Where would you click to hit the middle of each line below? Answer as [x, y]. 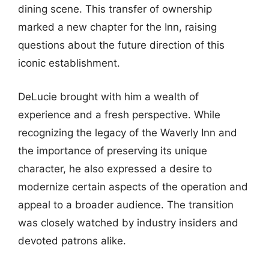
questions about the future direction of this [121, 45]
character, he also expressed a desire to [115, 168]
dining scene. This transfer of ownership [115, 9]
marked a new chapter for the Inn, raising [117, 27]
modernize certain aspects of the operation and [133, 186]
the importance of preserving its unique [113, 150]
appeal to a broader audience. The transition [126, 204]
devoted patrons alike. [72, 240]
